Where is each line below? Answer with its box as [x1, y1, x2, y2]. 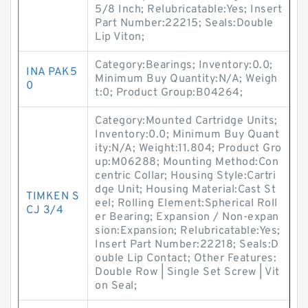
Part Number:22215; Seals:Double [95, 16, 274, 30]
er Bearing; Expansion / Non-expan [95, 210, 279, 224]
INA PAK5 [26, 65, 77, 79]
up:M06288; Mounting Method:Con [95, 155, 278, 169]
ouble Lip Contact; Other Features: [95, 252, 276, 265]
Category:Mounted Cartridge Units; [95, 114, 278, 128]
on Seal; [95, 279, 137, 293]
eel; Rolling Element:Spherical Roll [95, 197, 278, 210]
